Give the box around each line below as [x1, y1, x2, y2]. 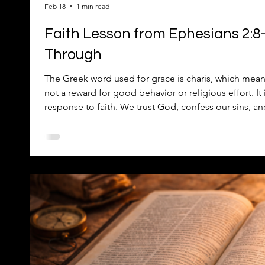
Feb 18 [44, 1, 66, 11]
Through [44, 47, 102, 62]
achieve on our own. [44, 115, 129, 127]
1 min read [76, 1, 109, 11]
